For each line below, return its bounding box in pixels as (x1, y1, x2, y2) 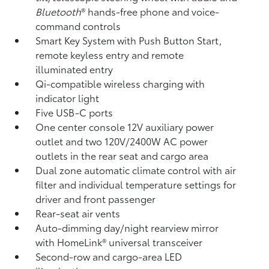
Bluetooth (35, 4, 82, 18)
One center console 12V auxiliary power (35, 119, 214, 133)
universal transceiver (109, 235, 203, 249)
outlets (35, 148, 71, 162)
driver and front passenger (35, 192, 156, 205)
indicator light (35, 91, 100, 104)
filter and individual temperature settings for (35, 177, 237, 191)
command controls (35, 19, 121, 32)
